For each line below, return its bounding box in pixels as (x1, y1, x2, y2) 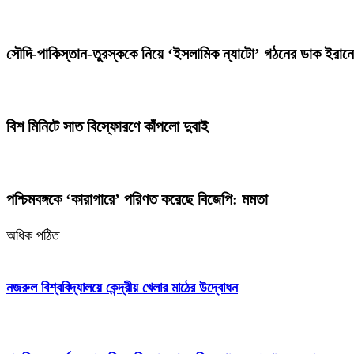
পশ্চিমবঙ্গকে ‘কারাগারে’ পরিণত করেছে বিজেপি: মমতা (6, 190, 268, 209)
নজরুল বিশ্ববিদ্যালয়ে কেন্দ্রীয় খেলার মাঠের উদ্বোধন (6, 279, 238, 296)
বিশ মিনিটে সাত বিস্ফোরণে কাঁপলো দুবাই (6, 118, 209, 136)
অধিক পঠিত (6, 228, 59, 244)
